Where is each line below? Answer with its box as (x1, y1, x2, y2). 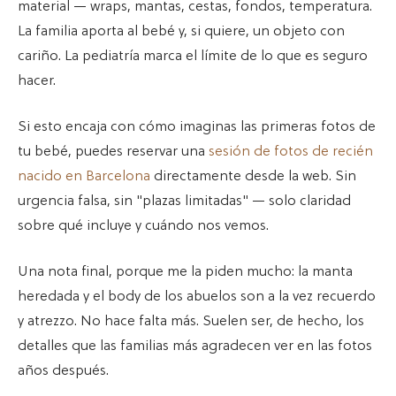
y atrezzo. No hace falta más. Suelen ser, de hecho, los (18, 314, 364, 331)
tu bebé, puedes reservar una (18, 144, 209, 161)
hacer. (18, 73, 56, 90)
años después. (18, 363, 109, 380)
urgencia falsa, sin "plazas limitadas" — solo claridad (18, 194, 351, 210)
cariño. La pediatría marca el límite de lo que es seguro (18, 49, 368, 65)
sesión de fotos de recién (209, 144, 373, 161)
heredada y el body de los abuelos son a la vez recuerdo (18, 289, 376, 306)
